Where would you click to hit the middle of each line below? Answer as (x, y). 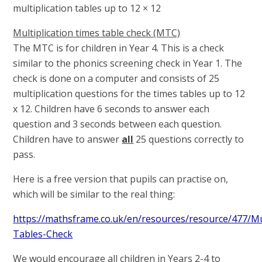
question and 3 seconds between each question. (118, 124)
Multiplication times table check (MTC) (97, 32)
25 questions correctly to (189, 139)
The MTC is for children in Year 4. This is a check (119, 48)
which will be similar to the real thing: (94, 194)
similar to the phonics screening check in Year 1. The (128, 63)
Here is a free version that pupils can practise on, (121, 179)
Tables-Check (43, 234)
